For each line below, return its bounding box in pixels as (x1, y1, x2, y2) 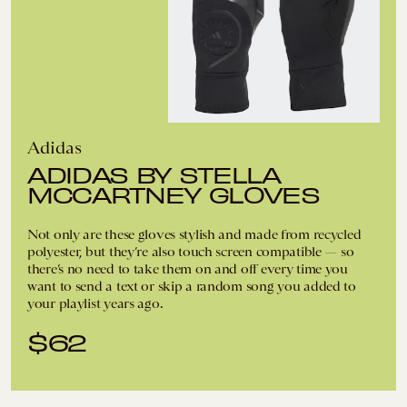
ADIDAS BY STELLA (27, 159, 281, 188)
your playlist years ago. (27, 294, 164, 312)
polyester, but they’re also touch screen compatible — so (27, 243, 354, 260)
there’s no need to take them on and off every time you (27, 260, 348, 277)
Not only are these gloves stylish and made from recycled (27, 225, 362, 243)
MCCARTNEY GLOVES (27, 179, 320, 208)
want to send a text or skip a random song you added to (27, 277, 356, 294)
